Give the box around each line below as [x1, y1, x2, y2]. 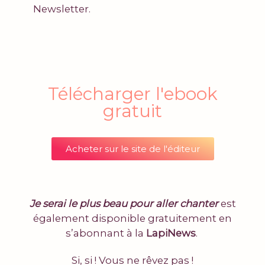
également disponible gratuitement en [33, 212, 232, 224]
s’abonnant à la [65, 227, 146, 239]
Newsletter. [33, 3, 91, 15]
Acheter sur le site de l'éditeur [65, 143, 200, 154]
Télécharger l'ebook [47, 83, 218, 104]
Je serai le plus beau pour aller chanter [29, 197, 218, 209]
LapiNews [146, 227, 196, 239]
